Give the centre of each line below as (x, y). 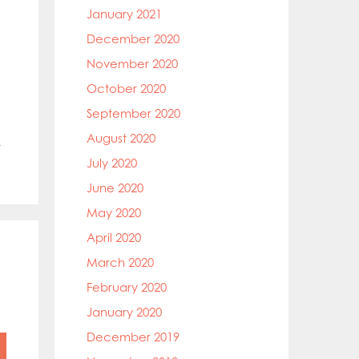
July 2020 (112, 163)
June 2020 (115, 188)
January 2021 (124, 14)
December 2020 (133, 39)
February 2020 (127, 287)
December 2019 (133, 337)
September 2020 (133, 113)
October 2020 (126, 89)
